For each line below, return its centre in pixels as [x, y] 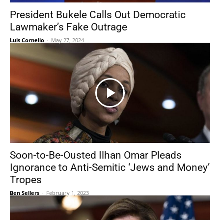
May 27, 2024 [68, 40]
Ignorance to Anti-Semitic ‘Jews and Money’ [110, 167]
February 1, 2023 [68, 193]
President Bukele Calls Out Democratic [98, 15]
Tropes [26, 180]
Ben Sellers [25, 193]
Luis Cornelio [27, 40]
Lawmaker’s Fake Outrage [69, 27]
